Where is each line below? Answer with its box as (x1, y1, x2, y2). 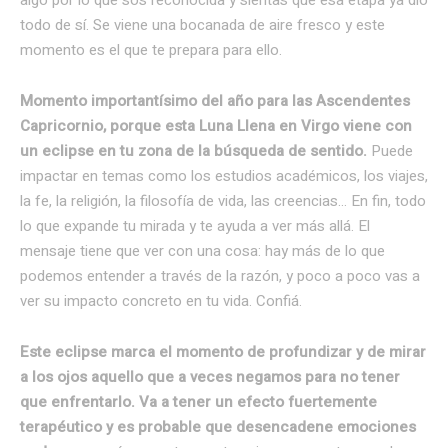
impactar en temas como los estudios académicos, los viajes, (20, 164, 428, 187)
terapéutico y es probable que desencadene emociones (20, 415, 416, 438)
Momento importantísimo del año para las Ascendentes (20, 89, 410, 112)
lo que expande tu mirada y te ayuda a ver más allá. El (20, 214, 370, 237)
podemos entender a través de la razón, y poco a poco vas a (20, 264, 420, 287)
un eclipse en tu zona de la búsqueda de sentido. (20, 139, 367, 162)
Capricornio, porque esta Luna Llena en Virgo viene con (20, 114, 412, 137)
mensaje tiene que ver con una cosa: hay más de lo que (20, 239, 385, 262)
